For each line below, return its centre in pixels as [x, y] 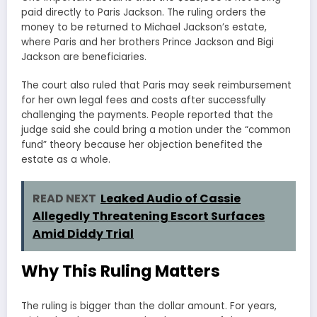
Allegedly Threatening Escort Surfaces [149, 216]
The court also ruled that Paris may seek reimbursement [156, 86]
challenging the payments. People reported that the [147, 115]
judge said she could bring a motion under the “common [156, 130]
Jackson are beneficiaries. [84, 57]
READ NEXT [64, 198]
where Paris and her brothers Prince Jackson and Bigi [148, 42]
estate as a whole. [66, 160]
